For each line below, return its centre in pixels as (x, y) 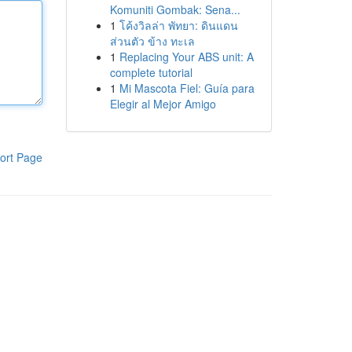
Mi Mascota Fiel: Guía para (187, 88)
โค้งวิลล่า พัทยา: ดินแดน (178, 25)
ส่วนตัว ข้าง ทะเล (152, 41)
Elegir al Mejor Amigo (163, 104)
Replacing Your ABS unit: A (186, 57)
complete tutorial (151, 72)
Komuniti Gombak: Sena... (175, 9)
